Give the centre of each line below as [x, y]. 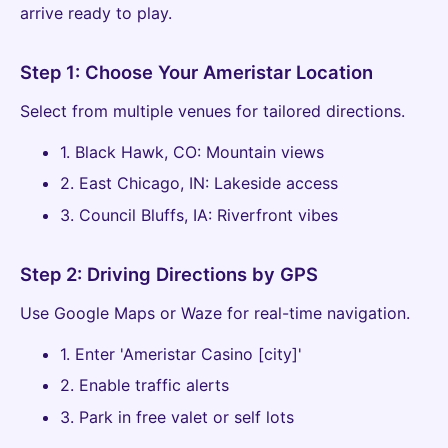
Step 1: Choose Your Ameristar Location [196, 72]
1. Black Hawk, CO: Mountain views [192, 152]
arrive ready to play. [96, 13]
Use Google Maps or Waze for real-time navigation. [215, 312]
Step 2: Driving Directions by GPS [169, 273]
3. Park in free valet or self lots [177, 416]
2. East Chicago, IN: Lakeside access [199, 183]
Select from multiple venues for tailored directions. [212, 111]
